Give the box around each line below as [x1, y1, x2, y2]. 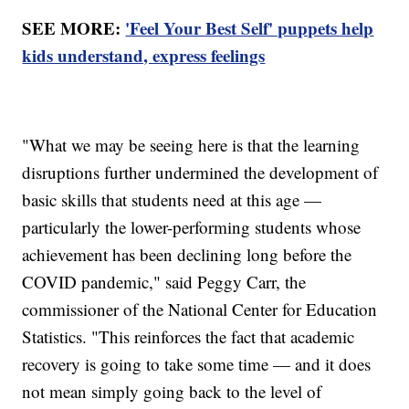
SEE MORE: [22, 16, 126, 41]
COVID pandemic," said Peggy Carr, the [22, 270, 307, 294]
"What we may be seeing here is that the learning [22, 133, 361, 157]
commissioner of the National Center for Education [22, 298, 378, 321]
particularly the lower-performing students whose [22, 215, 362, 239]
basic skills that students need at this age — [22, 188, 322, 212]
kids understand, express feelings [22, 43, 266, 68]
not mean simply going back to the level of [22, 380, 322, 404]
